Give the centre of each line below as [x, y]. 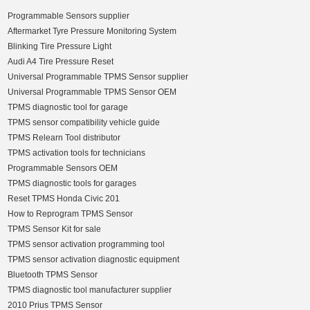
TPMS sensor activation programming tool [86, 245]
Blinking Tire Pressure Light [60, 47]
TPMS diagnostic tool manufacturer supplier [90, 290]
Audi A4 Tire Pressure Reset [61, 62]
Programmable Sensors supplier [69, 16]
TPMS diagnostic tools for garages [72, 184]
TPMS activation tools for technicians [77, 153]
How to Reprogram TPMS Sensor [71, 214]
